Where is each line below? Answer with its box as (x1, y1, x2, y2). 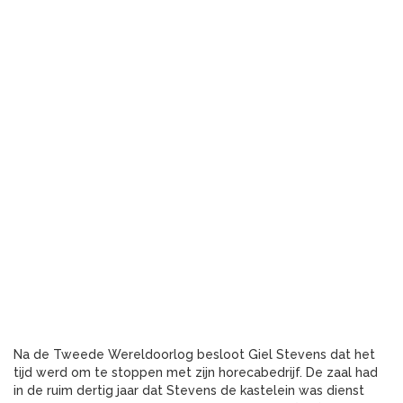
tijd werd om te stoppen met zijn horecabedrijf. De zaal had (13, 364, 378, 380)
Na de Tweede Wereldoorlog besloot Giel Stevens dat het (13, 346, 375, 362)
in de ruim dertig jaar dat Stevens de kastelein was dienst (13, 382, 364, 398)
